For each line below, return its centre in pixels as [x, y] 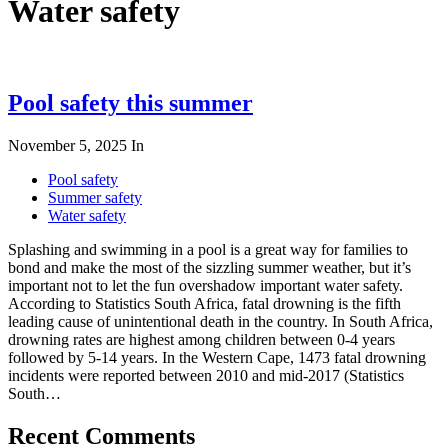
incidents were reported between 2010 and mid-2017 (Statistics [206, 375]
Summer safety [95, 197]
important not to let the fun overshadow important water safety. [205, 285]
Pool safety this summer [130, 102]
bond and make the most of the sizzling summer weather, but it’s [209, 267]
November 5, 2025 [69, 145]
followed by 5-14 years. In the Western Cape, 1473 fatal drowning [217, 357]
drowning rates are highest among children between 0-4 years [201, 339]
